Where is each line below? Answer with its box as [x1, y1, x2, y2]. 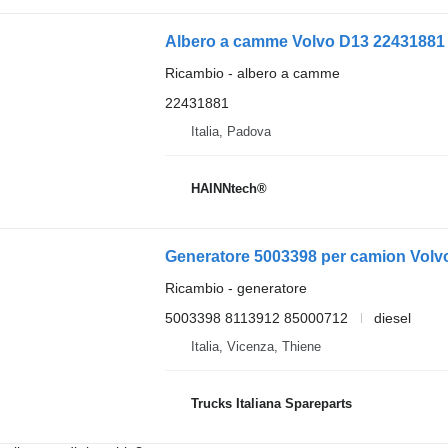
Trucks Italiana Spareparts [190, 396, 352, 412]
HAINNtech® [190, 181, 267, 197]
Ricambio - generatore [164, 279, 307, 296]
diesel [373, 309, 411, 326]
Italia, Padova [190, 123, 271, 139]
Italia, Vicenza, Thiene [190, 338, 321, 354]
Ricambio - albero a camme [164, 64, 340, 81]
